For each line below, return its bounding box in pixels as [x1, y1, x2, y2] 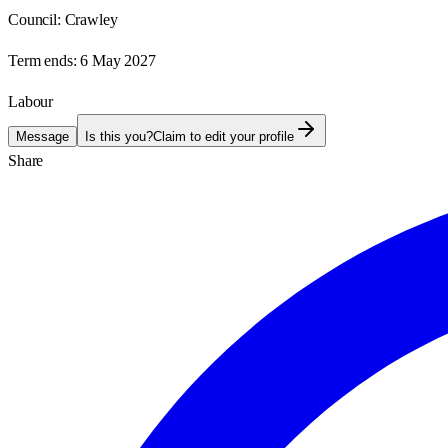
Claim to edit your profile [153, 128, 294, 144]
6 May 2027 [80, 51, 156, 69]
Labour [8, 92, 54, 110]
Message [16, 128, 69, 144]
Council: [8, 10, 61, 28]
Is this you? [85, 128, 153, 144]
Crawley [64, 10, 118, 28]
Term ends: [8, 51, 77, 69]
